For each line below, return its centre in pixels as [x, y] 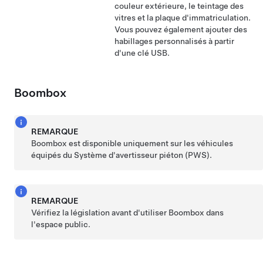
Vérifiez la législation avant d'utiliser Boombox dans [128, 213]
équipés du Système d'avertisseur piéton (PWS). [122, 155]
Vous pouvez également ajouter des [181, 30]
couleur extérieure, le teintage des [179, 6]
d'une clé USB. [142, 53]
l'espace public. [61, 225]
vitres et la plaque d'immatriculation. [183, 18]
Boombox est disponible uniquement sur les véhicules [132, 144]
